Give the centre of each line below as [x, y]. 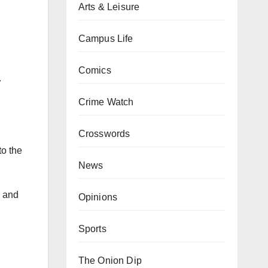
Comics [95, 70]
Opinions [98, 197]
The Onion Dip [110, 261]
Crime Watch [106, 102]
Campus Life [106, 39]
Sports [92, 229]
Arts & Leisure [109, 7]
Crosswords [104, 134]
